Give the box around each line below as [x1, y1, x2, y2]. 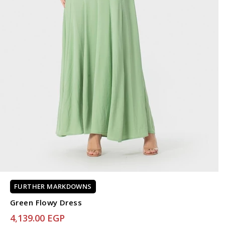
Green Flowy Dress [10, 197, 82, 207]
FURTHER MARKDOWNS [14, 182, 92, 191]
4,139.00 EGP [10, 211, 65, 224]
